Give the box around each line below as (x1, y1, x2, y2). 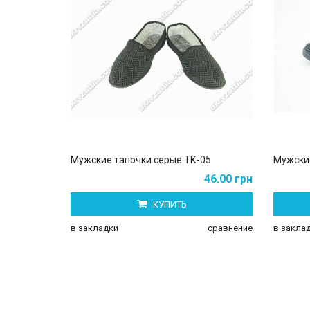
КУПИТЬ (150, 199, 187, 210)
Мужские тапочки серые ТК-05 (71, 154, 211, 165)
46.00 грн (204, 172, 253, 185)
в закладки (71, 222, 118, 233)
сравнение (208, 222, 253, 233)
